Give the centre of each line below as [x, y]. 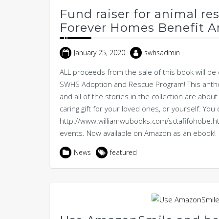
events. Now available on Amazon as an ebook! [138, 133]
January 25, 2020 [99, 53]
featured [123, 152]
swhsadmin [162, 53]
